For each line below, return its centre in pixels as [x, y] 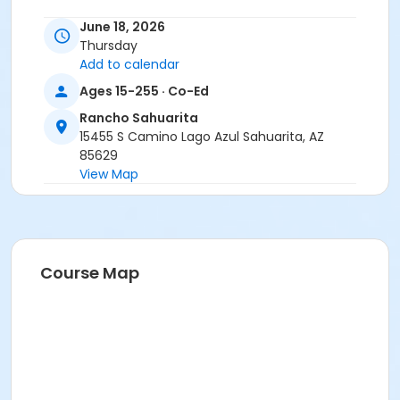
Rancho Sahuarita [139, 118]
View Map [109, 175]
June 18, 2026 [122, 27]
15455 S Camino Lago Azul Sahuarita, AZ [202, 137]
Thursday [108, 46]
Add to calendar [129, 65]
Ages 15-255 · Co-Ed [144, 91]
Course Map [90, 273]
